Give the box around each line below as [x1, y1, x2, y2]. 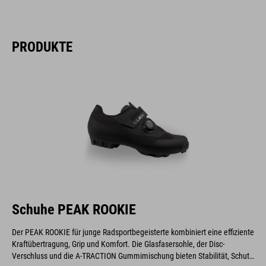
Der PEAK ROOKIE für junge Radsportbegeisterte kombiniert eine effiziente [12, 227, 254, 237]
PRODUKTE [12, 38, 72, 55]
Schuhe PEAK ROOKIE [12, 201, 136, 218]
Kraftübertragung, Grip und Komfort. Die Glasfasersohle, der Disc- [12, 239, 224, 249]
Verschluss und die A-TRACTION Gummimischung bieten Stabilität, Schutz [12, 251, 253, 261]
